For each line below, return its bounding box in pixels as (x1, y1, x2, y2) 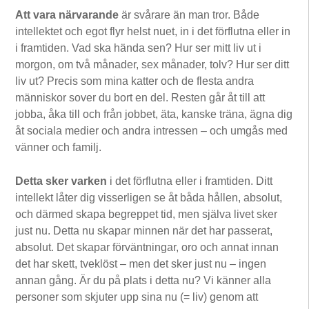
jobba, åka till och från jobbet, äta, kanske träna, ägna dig (15, 108, 293, 120)
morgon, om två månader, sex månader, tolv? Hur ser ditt (15, 58, 290, 70)
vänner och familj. (15, 141, 102, 153)
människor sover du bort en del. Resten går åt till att (15, 91, 266, 103)
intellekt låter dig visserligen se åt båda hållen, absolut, (15, 191, 283, 203)
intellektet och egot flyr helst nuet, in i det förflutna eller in (15, 25, 291, 37)
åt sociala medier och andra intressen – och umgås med (15, 124, 288, 137)
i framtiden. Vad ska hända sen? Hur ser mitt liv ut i (15, 41, 262, 54)
